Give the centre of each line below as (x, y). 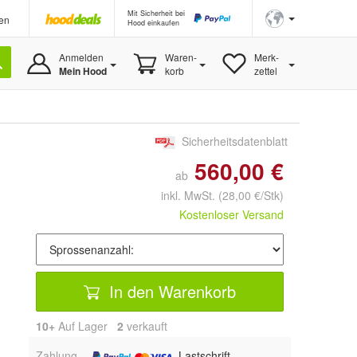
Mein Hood (82, 71)
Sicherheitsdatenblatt (235, 141)
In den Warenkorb (170, 291)
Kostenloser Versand (231, 215)
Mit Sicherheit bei (156, 13)
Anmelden (81, 57)
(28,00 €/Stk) (251, 196)
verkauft (145, 326)
